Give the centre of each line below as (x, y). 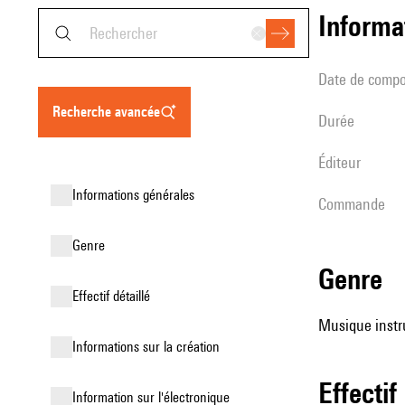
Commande (356, 204)
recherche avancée (110, 112)
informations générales (135, 195)
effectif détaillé (114, 296)
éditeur (343, 162)
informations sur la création (148, 347)
